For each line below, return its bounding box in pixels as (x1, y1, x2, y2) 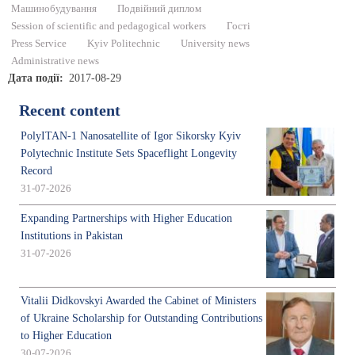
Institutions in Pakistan (21, 230, 123, 242)
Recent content (19, 102, 120, 120)
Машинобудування (11, 3, 97, 15)
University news (181, 38, 250, 50)
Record (21, 165, 52, 177)
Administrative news (11, 55, 99, 67)
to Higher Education (21, 330, 112, 342)
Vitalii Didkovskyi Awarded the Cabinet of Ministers (21, 295, 256, 307)
